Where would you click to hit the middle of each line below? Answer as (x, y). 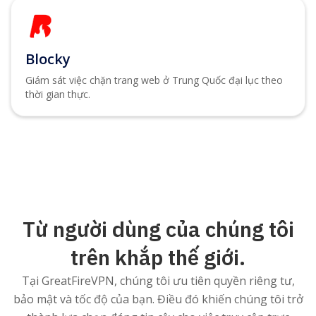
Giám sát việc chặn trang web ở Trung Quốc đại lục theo (154, 80)
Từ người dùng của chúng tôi (158, 229)
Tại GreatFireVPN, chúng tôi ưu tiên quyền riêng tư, (158, 280)
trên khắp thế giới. (158, 257)
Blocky (48, 59)
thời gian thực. (58, 94)
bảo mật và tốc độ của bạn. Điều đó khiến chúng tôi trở (158, 299)
